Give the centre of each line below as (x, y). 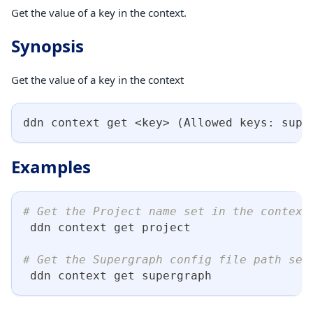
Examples (51, 166)
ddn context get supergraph (117, 275)
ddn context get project (107, 227)
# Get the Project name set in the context (166, 211)
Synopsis (48, 45)
